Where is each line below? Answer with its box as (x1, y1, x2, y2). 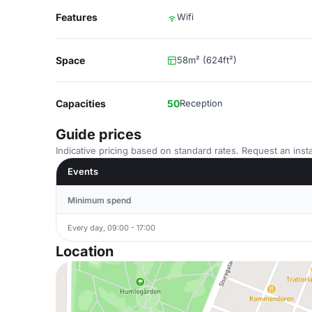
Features (56, 11, 97, 23)
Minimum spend (68, 195, 131, 205)
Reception (180, 97, 223, 109)
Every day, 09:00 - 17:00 (68, 222, 155, 233)
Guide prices (56, 126, 141, 143)
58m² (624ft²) (177, 54, 237, 65)
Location (56, 243, 114, 260)
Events (68, 166, 98, 177)
